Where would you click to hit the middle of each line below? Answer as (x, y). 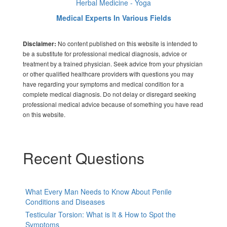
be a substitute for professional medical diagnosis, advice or (105, 53)
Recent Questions (84, 158)
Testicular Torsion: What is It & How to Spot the (101, 214)
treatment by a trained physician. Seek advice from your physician (113, 63)
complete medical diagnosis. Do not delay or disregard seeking (109, 94)
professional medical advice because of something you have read (113, 104)
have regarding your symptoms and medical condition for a (103, 84)
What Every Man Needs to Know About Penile (99, 191)
